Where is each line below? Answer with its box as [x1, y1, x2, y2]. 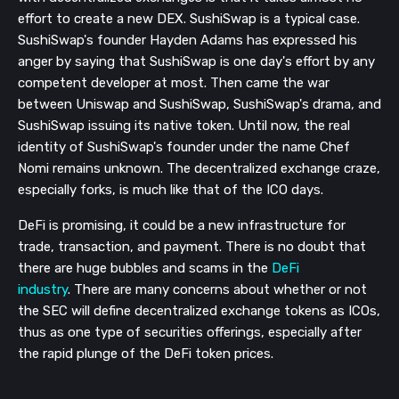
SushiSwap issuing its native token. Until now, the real [18, 118, 350, 134]
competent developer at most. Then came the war [18, 75, 330, 92]
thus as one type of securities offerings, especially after [18, 324, 362, 341]
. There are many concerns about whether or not [68, 281, 367, 298]
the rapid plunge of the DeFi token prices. [18, 346, 273, 362]
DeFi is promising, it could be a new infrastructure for [18, 217, 346, 234]
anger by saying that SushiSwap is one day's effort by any [18, 53, 375, 70]
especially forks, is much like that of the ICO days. [18, 182, 323, 199]
